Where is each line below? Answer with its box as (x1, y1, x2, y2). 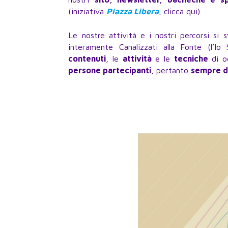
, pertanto (151, 66, 191, 75)
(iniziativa (68, 7, 107, 16)
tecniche (174, 54, 208, 64)
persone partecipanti (68, 66, 152, 75)
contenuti (68, 54, 106, 64)
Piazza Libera (106, 7, 159, 16)
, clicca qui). (159, 7, 202, 16)
